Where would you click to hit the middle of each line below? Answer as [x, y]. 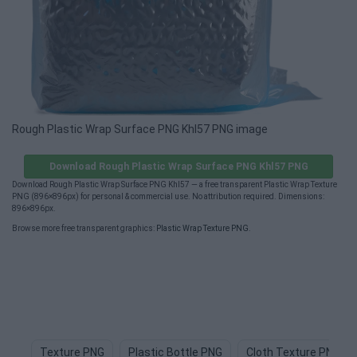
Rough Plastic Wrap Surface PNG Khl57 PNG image [140, 129]
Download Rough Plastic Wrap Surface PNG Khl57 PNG [178, 166]
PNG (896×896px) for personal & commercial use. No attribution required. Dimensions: [168, 196]
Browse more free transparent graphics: [84, 228]
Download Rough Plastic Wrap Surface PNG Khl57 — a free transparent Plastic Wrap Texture [175, 184]
